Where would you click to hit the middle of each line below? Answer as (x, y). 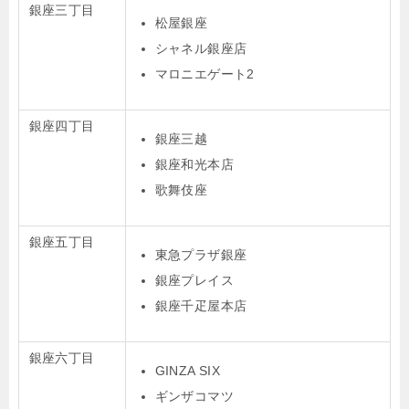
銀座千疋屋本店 (201, 306)
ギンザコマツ (194, 397)
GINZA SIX (188, 371)
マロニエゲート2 (204, 74)
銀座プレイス (194, 281)
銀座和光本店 (194, 165)
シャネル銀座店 (201, 49)
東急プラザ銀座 (201, 255)
